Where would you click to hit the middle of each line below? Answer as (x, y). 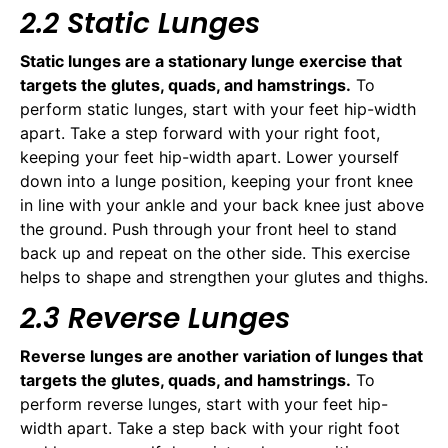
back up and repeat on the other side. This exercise (215, 253)
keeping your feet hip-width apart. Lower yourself (209, 157)
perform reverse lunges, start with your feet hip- (204, 403)
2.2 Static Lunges (140, 24)
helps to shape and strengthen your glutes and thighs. (224, 277)
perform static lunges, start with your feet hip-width (218, 109)
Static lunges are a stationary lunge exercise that (211, 61)
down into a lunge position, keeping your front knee (216, 181)
